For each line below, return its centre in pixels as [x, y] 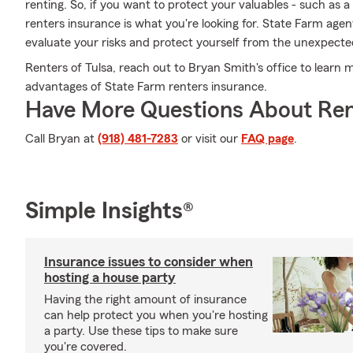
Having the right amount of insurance [145, 299]
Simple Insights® [110, 211]
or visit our [210, 139]
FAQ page [268, 139]
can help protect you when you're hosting [156, 315]
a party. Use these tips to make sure [141, 331]
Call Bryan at [61, 139]
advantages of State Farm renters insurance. [146, 87]
